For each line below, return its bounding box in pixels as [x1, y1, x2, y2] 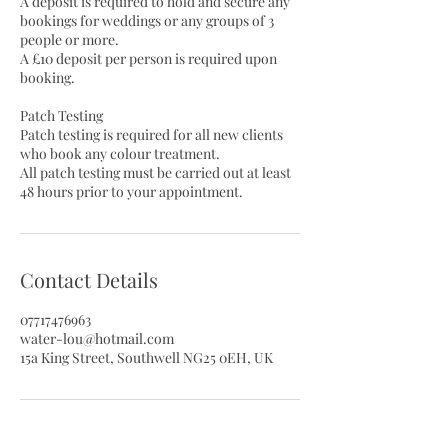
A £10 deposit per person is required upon [20, 49, 277, 68]
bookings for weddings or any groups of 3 [20, 11, 274, 30]
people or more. [20, 30, 119, 49]
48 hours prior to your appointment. [20, 182, 243, 201]
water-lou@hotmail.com [20, 329, 174, 348]
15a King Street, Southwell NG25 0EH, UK [20, 348, 273, 367]
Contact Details [20, 266, 158, 293]
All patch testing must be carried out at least [20, 163, 291, 182]
